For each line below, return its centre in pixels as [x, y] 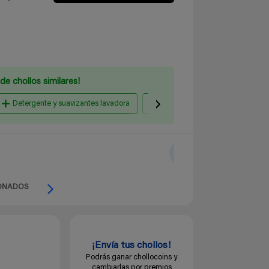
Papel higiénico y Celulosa [205, 104]
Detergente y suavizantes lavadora [71, 104]
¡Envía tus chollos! [132, 246]
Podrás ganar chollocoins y [132, 258]
